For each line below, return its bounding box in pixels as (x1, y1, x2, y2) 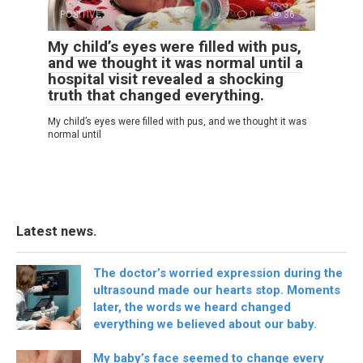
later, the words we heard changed (93, 300, 291, 315)
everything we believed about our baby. (93, 317, 317, 332)
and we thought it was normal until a (48, 53, 303, 73)
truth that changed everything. (48, 86, 264, 105)
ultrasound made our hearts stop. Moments (93, 283, 340, 298)
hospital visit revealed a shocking (48, 70, 284, 89)
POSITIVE (60, 9, 101, 21)
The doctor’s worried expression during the (93, 266, 343, 281)
